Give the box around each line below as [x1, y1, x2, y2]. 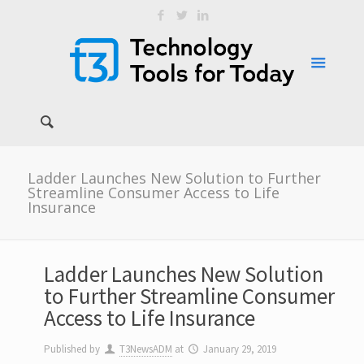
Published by [43, 342, 102, 356]
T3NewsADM [119, 342, 172, 356]
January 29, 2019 [202, 342, 276, 356]
